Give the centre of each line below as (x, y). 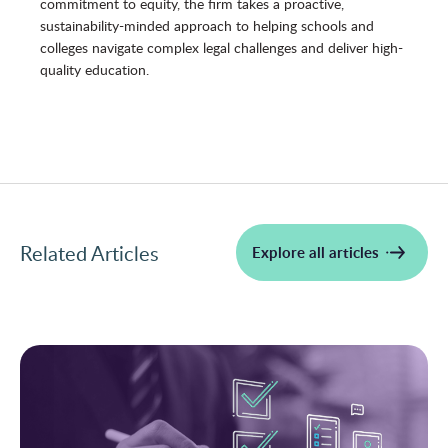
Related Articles (89, 252)
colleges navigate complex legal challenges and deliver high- (221, 47)
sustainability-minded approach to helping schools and (207, 25)
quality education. (94, 69)
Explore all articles (315, 252)
